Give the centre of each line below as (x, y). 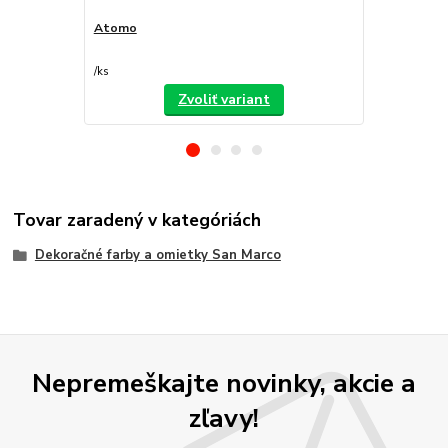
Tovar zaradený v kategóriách (137, 220)
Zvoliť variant (223, 99)
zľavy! (224, 417)
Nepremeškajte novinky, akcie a (224, 382)
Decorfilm (402, 27)
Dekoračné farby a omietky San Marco (157, 255)
